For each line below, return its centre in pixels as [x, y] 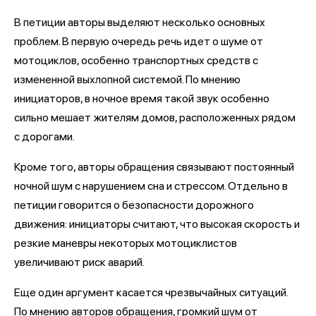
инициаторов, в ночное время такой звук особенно [142, 98]
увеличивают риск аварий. [79, 262]
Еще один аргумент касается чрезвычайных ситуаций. [151, 292]
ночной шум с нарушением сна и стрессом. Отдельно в [151, 186]
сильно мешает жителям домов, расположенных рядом [155, 117]
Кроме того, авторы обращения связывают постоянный [154, 166]
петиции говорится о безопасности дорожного [134, 205]
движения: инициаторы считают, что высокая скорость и [157, 224]
